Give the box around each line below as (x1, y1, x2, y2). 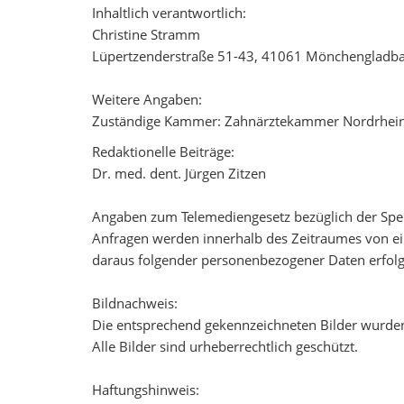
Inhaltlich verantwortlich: (92, 4, 246, 22)
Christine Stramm (92, 25, 200, 43)
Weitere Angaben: (92, 90, 202, 108)
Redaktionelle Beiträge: (92, 142, 234, 161)
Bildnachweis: (92, 294, 178, 312)
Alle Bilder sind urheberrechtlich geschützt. (92, 337, 358, 355)
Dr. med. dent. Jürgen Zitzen (92, 164, 266, 182)
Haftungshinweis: (92, 381, 199, 399)
